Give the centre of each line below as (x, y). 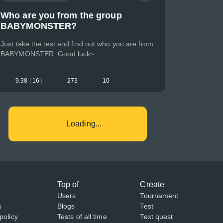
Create (152, 184)
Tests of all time (82, 217)
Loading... (84, 124)
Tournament (159, 196)
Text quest (157, 217)
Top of (68, 184)
